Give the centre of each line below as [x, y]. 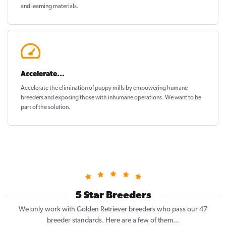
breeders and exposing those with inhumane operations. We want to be [111, 98]
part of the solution [45, 108]
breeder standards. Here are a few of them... [113, 221]
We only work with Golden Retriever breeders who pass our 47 [113, 210]
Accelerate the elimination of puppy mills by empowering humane [104, 89]
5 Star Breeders [113, 196]
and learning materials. [50, 7]
